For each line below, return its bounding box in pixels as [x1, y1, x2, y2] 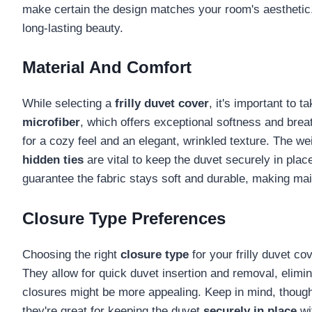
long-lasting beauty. [22, 21, 123, 35]
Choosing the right [22, 247, 120, 261]
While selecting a [22, 97, 115, 111]
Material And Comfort [22, 58, 192, 77]
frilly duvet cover [115, 97, 209, 111]
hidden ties [22, 153, 84, 167]
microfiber [22, 116, 80, 130]
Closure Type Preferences [22, 208, 226, 228]
